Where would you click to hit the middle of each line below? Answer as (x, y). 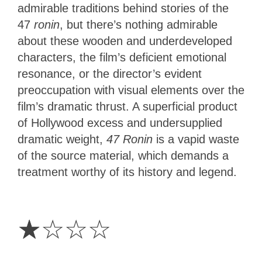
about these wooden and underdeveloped (125, 41)
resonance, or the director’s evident (110, 73)
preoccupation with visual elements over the (131, 90)
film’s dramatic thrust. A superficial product (127, 106)
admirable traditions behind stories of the (123, 8)
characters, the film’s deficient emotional (122, 57)
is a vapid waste (198, 139)
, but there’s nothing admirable (139, 24)
